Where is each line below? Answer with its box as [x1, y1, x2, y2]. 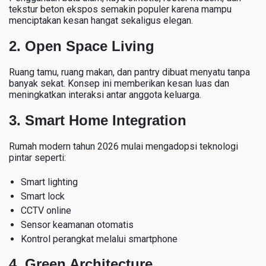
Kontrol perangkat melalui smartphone [21, 233, 178, 245]
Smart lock [21, 190, 65, 202]
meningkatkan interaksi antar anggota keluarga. [9, 88, 201, 100]
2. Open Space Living [9, 37, 154, 54]
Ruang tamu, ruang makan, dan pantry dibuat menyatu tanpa [9, 66, 250, 78]
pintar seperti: [9, 151, 66, 163]
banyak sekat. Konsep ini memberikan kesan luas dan [9, 77, 229, 89]
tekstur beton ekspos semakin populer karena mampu [9, 3, 232, 15]
